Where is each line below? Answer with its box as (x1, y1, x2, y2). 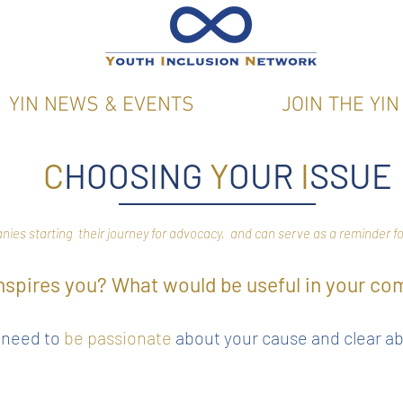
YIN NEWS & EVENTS (8, 93, 194, 118)
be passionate (64, 327, 172, 348)
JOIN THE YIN (281, 93, 399, 118)
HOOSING (63, 155, 210, 196)
